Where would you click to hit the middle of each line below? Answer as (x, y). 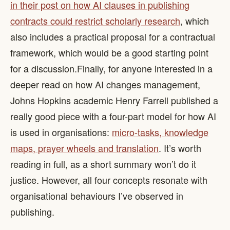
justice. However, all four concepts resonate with (109, 180)
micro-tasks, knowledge (160, 132)
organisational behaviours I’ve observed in (97, 196)
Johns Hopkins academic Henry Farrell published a (114, 100)
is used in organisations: (61, 132)
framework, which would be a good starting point (109, 52)
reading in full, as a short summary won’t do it (103, 164)
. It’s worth (180, 148)
